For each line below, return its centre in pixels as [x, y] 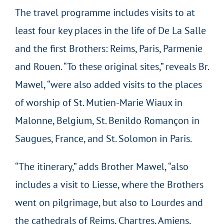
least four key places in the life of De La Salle [110, 30]
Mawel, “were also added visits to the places [108, 84]
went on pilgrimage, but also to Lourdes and [109, 202]
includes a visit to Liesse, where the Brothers [109, 184]
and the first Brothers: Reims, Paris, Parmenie [108, 48]
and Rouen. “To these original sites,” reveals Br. [111, 66]
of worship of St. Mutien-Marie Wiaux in [98, 102]
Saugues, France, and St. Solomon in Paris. [103, 138]
